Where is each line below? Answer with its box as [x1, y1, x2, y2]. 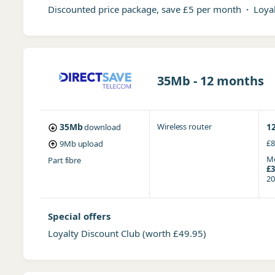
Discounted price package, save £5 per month [47, 3, 246, 15]
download [84, 122, 121, 133]
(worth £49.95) [142, 227, 206, 239]
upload [77, 138, 104, 149]
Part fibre [47, 155, 82, 166]
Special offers [47, 210, 110, 222]
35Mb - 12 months [157, 72, 264, 89]
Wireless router [157, 121, 212, 132]
